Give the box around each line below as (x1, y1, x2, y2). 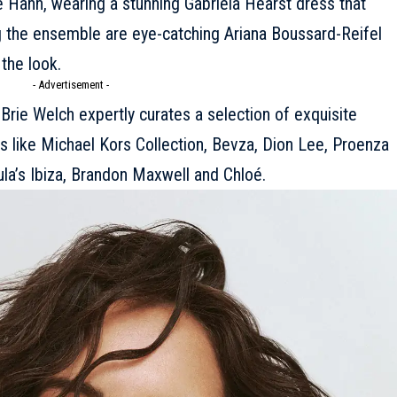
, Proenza (323, 133, 389, 155)
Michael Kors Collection (40, 133, 204, 155)
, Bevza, (203, 133, 262, 155)
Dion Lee (261, 133, 324, 155)
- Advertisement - (32, 77, 109, 91)
